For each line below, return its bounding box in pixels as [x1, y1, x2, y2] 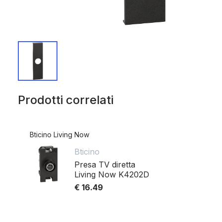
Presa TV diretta [74, 159, 135, 169]
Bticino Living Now [30, 130, 89, 139]
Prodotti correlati [18, 92, 113, 107]
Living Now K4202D [74, 169, 149, 179]
